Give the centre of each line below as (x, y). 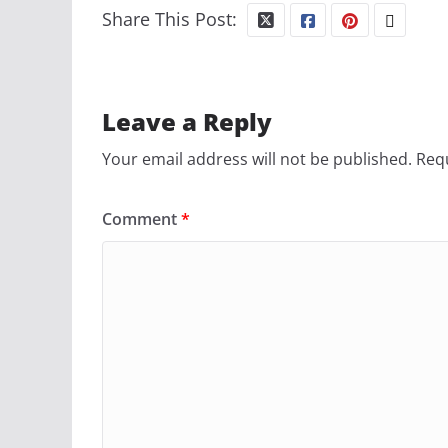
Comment (141, 219)
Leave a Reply (187, 122)
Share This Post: (169, 19)
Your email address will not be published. (257, 159)
